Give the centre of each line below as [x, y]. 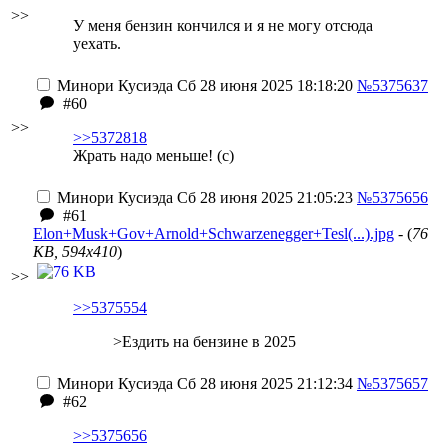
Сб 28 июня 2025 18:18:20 [263, 85]
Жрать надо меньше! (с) [153, 155]
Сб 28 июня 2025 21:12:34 [263, 383]
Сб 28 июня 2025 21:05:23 [263, 197]
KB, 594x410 [75, 251]
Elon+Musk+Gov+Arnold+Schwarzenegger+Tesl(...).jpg [213, 233]
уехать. [97, 43]
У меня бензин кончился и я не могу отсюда [223, 25]
